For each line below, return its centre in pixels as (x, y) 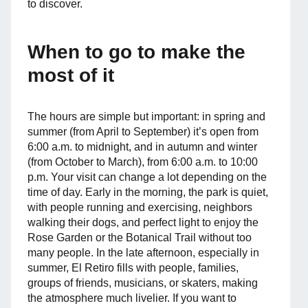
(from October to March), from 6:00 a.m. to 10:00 (143, 162)
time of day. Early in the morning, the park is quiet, (148, 192)
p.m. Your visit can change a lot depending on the (147, 177)
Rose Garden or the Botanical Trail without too (140, 238)
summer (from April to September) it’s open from (143, 132)
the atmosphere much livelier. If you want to (132, 298)
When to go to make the (136, 52)
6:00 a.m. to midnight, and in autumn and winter (142, 147)
